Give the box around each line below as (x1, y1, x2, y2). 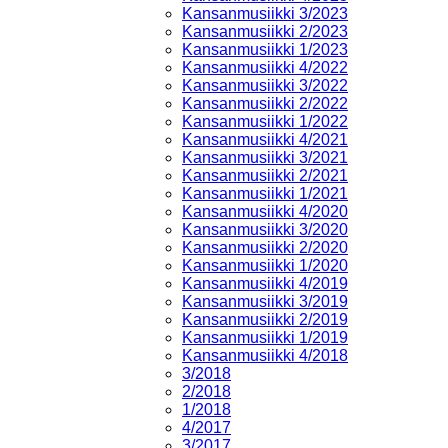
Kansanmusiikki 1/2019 (182, 328, 348, 346)
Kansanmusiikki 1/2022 (182, 112, 348, 130)
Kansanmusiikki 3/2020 (182, 220, 348, 238)
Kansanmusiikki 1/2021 (182, 184, 348, 202)
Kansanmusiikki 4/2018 (182, 346, 348, 364)
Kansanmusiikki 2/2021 (182, 166, 348, 184)
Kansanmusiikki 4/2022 (182, 58, 348, 76)
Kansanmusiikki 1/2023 (182, 40, 348, 58)
